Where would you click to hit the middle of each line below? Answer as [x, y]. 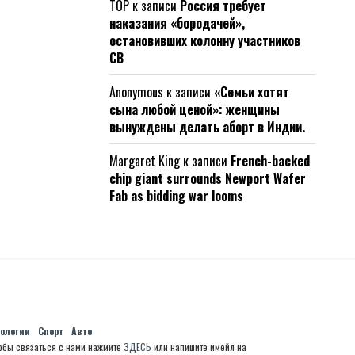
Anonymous [136, 92]
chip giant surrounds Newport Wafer [208, 178]
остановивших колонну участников [205, 40]
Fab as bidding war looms [176, 196]
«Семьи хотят [252, 92]
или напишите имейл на [199, 347]
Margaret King [145, 161]
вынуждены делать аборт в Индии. [207, 127]
